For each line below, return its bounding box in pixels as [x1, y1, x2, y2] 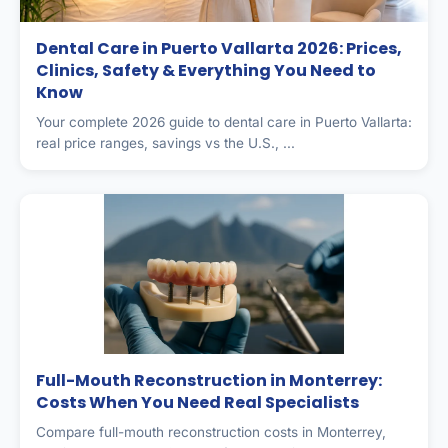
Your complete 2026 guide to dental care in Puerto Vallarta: [36, 113, 412, 130]
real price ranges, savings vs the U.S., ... [36, 134, 295, 151]
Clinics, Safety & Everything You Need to [36, 58, 376, 82]
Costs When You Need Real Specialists [36, 390, 359, 414]
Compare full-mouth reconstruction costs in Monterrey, [36, 423, 386, 440]
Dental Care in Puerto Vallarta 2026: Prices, [36, 36, 402, 60]
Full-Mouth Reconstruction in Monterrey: [36, 368, 382, 392]
